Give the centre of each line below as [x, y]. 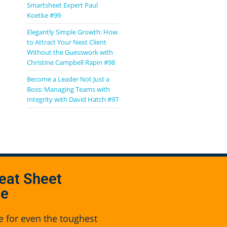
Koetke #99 [44, 15]
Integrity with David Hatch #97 [72, 100]
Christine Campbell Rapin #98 [71, 63]
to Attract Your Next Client [66, 42]
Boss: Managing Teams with [68, 89]
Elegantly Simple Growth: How [72, 32]
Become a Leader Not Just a [68, 79]
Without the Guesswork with [70, 52]
